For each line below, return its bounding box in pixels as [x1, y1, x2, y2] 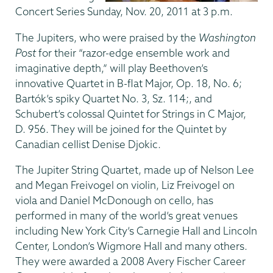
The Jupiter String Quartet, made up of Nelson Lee [15, 163, 254, 177]
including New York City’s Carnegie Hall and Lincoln [15, 224, 257, 238]
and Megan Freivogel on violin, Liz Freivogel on [15, 179, 235, 192]
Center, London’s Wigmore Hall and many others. [15, 239, 247, 253]
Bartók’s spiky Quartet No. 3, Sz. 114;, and [15, 91, 212, 105]
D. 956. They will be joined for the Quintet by [15, 122, 227, 135]
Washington [199, 30, 256, 44]
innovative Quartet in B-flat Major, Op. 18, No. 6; [15, 76, 242, 90]
